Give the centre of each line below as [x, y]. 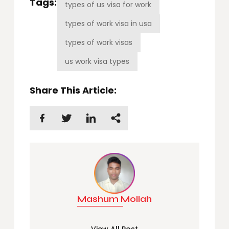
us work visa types [97, 61]
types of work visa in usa [108, 23]
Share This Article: [73, 90]
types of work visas [99, 42]
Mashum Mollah [114, 199]
